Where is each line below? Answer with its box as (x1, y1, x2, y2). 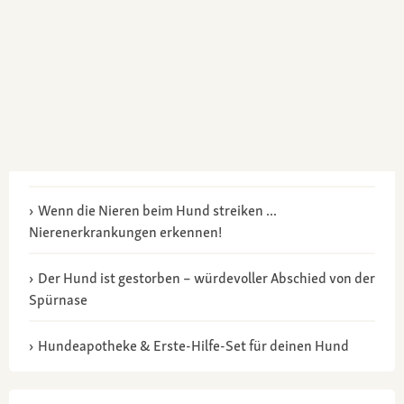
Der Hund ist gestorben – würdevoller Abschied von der (37, 268, 375, 288)
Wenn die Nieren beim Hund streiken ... (37, 200, 277, 220)
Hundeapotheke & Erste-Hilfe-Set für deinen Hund (37, 335, 349, 355)
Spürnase (29, 289, 87, 309)
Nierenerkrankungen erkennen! (29, 222, 222, 242)
